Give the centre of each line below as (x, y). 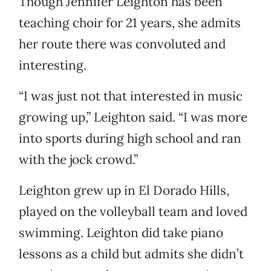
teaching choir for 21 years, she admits (130, 23)
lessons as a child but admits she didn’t (131, 254)
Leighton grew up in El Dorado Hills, (124, 191)
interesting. (53, 65)
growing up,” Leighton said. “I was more (133, 117)
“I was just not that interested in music (131, 96)
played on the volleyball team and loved (133, 212)
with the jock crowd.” (78, 160)
